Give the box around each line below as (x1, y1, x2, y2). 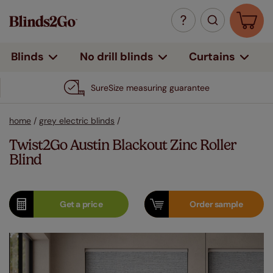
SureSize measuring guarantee (90, 82, 210, 93)
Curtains (189, 49, 236, 64)
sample (214, 199, 243, 210)
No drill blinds (79, 49, 154, 64)
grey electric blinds (39, 115, 115, 126)
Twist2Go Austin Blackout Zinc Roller (9, 136, 236, 154)
